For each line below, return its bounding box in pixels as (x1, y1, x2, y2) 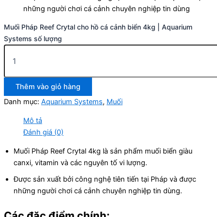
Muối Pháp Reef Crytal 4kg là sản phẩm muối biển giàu (14, 146, 192, 155)
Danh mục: (4, 97, 41, 107)
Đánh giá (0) (23, 127, 63, 137)
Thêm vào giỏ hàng (15, 82, 80, 92)
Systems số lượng (4, 34, 62, 43)
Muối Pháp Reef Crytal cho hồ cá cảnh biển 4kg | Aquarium (4, 23, 192, 31)
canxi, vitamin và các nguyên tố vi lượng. (14, 158, 147, 167)
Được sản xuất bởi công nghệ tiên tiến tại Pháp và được (14, 174, 196, 184)
